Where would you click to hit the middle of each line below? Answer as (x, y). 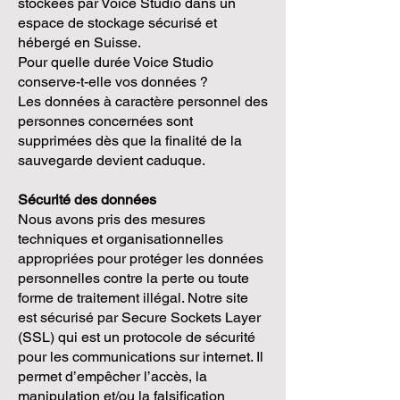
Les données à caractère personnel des (143, 101)
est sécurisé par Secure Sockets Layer (139, 317)
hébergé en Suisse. (79, 42)
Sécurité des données (87, 200)
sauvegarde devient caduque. (112, 160)
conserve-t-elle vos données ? (113, 82)
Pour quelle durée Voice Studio (116, 62)
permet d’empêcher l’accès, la (112, 376)
